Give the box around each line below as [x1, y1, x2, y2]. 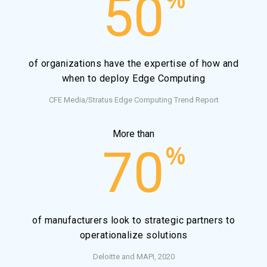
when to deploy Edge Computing [61, 73, 206, 85]
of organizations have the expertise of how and [29, 58, 238, 70]
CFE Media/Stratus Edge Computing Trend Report [48, 95, 219, 105]
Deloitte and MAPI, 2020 [92, 252, 175, 261]
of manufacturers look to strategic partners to [32, 214, 235, 226]
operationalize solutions [79, 229, 188, 241]
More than [113, 128, 154, 140]
